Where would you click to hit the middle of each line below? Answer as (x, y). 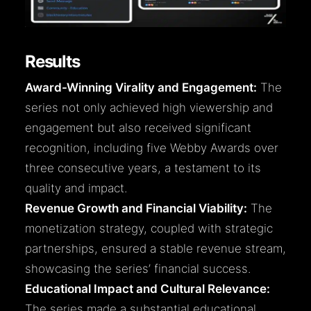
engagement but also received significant (138, 128)
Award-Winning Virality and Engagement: (141, 88)
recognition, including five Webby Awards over (152, 148)
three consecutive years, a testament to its (143, 168)
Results (52, 62)
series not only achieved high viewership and (149, 108)
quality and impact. (76, 188)
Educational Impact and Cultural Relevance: (148, 289)
